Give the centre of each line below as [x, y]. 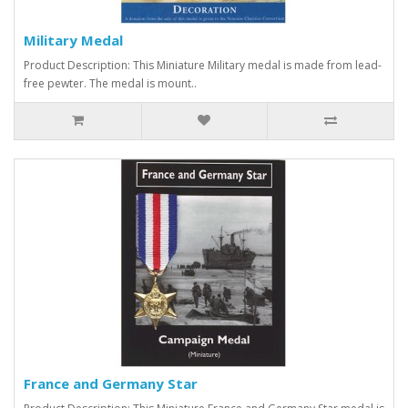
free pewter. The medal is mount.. [110, 83]
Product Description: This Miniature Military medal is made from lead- [203, 65]
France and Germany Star [111, 383]
